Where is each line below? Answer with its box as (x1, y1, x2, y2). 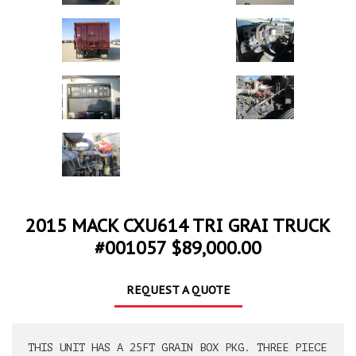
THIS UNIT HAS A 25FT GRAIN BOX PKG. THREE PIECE (28, 342, 327, 354)
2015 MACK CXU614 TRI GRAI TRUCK (25, 215, 331, 238)
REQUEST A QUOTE (126, 283, 230, 298)
